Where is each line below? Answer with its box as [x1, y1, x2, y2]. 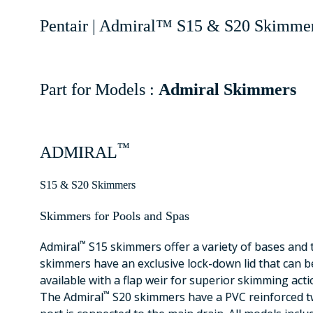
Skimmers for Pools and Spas [40, 209, 189, 223]
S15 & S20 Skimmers [40, 179, 136, 191]
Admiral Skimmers [159, 80, 296, 99]
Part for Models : [40, 80, 154, 99]
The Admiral [40, 289, 103, 305]
